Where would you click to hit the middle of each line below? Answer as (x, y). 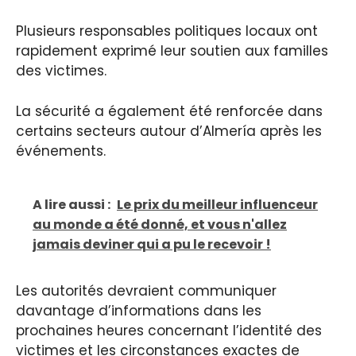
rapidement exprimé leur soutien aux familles (172, 51)
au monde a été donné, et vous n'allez (160, 225)
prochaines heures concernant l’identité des (169, 331)
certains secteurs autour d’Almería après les (169, 131)
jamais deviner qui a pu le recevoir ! (152, 245)
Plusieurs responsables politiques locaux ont (167, 31)
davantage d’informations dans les (139, 311)
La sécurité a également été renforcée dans (169, 111)
